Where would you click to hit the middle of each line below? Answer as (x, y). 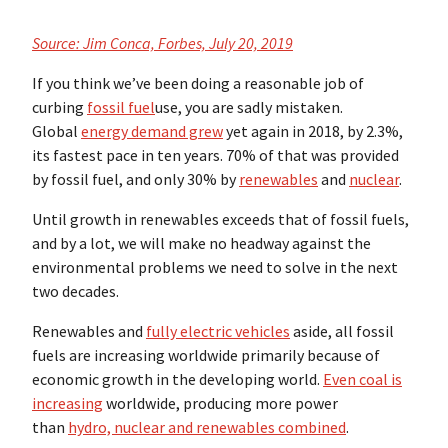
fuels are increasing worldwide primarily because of (206, 355)
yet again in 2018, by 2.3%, (313, 131)
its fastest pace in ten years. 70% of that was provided (215, 155)
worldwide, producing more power (220, 403)
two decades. (75, 291)
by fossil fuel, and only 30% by (135, 179)
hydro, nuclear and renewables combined (207, 427)
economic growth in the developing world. (177, 379)
